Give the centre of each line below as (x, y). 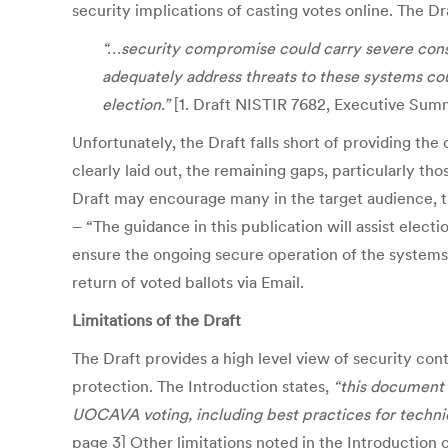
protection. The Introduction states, (202, 386)
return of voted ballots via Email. (188, 282)
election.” (138, 104)
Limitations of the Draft (156, 320)
